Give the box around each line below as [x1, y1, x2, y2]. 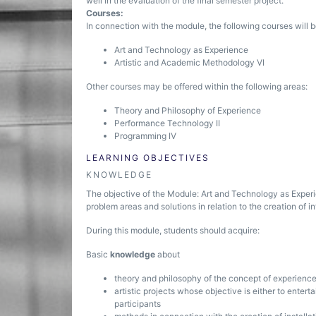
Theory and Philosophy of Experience [114, 105, 261, 116]
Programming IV [114, 130, 176, 141]
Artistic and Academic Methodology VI [114, 57, 265, 68]
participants [114, 298, 161, 309]
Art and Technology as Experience [114, 44, 248, 55]
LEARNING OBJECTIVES [86, 152, 209, 163]
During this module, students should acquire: [86, 225, 260, 236]
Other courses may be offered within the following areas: [86, 81, 308, 92]
